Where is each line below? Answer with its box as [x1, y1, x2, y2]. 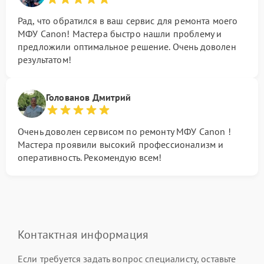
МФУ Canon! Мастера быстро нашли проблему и [18, 27, 222, 39]
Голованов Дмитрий [46, 91, 131, 103]
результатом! [18, 53, 71, 65]
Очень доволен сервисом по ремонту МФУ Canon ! [18, 125, 231, 137]
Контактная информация [18, 226, 149, 242]
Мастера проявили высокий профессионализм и [18, 138, 224, 150]
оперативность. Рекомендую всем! [18, 151, 162, 163]
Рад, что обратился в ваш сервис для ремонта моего [18, 14, 238, 27]
